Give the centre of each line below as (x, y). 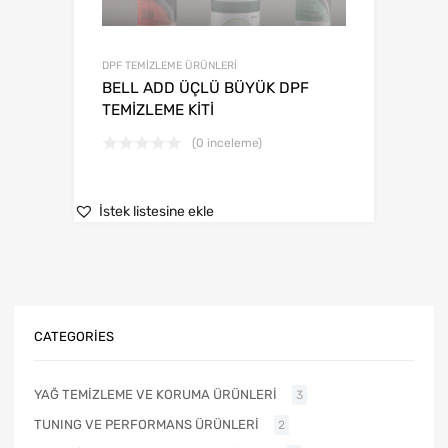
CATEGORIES (74, 336)
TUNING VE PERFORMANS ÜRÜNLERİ (146, 425)
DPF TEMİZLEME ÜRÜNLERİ (169, 65)
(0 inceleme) (227, 142)
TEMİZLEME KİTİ (158, 109)
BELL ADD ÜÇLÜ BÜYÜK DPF (205, 87)
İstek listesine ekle (156, 212)
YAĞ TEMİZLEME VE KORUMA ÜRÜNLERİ (155, 395)
